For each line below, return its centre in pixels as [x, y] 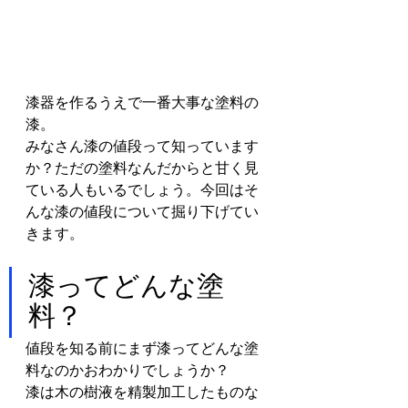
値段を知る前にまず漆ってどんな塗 [142, 348]
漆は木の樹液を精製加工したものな [142, 392]
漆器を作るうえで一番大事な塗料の [142, 102]
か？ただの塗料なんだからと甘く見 [142, 168]
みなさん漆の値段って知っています [142, 146]
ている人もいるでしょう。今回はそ [142, 189]
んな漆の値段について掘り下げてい [142, 211]
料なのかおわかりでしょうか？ [127, 370]
